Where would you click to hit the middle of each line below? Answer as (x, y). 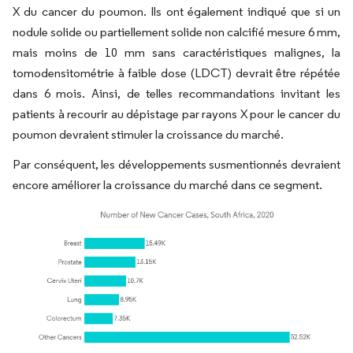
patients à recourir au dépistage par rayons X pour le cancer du (176, 114)
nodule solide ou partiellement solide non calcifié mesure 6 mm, (176, 32)
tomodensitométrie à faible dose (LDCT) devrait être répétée (176, 73)
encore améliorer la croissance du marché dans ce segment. (167, 185)
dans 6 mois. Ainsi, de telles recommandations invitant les (176, 93)
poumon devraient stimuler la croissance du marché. (148, 134)
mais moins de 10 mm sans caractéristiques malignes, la (176, 52)
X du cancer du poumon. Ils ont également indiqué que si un (176, 11)
